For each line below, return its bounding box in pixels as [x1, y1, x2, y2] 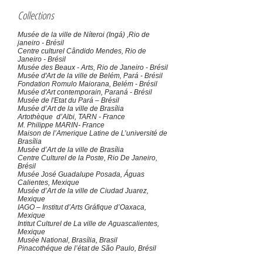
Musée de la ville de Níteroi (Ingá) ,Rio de [18, 31, 150, 39]
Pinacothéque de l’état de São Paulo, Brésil [18, 244, 156, 252]
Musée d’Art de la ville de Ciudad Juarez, [18, 187, 152, 195]
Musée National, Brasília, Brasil [18, 236, 117, 244]
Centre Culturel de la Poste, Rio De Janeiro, [18, 154, 157, 162]
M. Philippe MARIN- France [18, 121, 104, 129]
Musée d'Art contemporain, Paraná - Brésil [18, 88, 152, 96]
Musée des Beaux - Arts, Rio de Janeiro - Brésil [18, 63, 168, 72]
